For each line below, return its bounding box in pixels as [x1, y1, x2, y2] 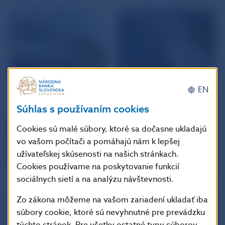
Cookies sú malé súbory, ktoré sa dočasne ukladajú [17, 123, 206, 135]
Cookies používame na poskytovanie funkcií [17, 160, 179, 173]
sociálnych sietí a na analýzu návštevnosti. [17, 173, 174, 185]
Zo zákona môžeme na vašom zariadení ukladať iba [17, 193, 208, 206]
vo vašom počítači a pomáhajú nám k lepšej [17, 135, 180, 148]
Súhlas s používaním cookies [17, 101, 149, 117]
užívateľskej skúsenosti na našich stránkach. [17, 148, 179, 160]
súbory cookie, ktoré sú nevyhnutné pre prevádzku [17, 206, 205, 218]
